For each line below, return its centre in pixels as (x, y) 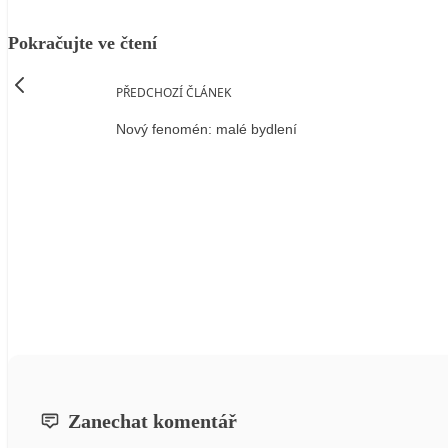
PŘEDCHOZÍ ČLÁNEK (173, 92)
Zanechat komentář (152, 421)
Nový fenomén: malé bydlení (206, 129)
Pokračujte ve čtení (82, 42)
